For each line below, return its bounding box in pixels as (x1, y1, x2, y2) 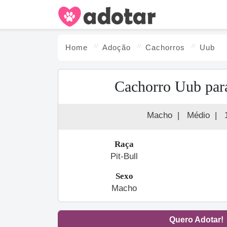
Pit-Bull (110, 152, 138, 161)
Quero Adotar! (169, 215, 223, 224)
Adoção (102, 43, 131, 52)
